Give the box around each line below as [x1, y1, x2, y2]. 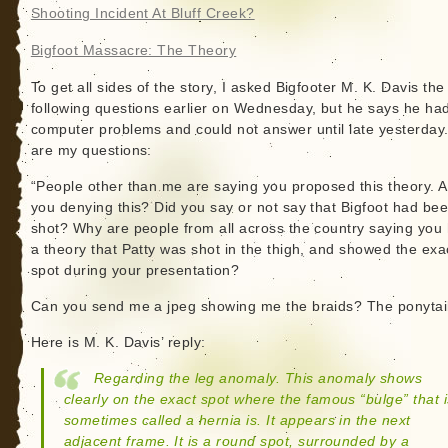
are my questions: [30, 143, 152, 158]
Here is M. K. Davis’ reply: [30, 335, 206, 350]
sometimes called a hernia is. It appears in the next [63, 413, 411, 428]
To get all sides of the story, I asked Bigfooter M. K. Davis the [30, 80, 445, 95]
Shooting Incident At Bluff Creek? [30, 6, 255, 21]
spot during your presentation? [30, 263, 240, 278]
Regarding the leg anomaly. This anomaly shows [93, 371, 423, 386]
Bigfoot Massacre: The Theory [30, 43, 237, 58]
